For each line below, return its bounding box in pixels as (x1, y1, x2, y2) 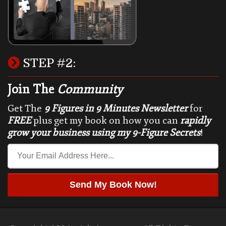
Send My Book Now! (69, 180, 157, 190)
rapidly (180, 115, 211, 127)
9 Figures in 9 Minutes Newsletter (44, 102, 188, 115)
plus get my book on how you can (31, 115, 180, 127)
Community (57, 82, 123, 97)
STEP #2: (20, 56, 76, 71)
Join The (8, 82, 57, 97)
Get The (8, 102, 44, 115)
